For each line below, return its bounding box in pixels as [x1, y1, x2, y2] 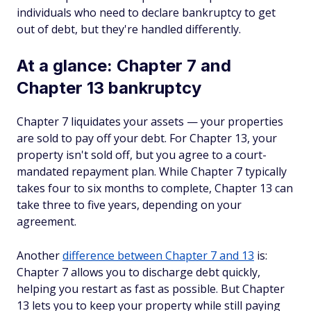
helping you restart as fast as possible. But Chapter [17, 281, 285, 296]
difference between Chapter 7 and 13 [62, 248, 254, 263]
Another [17, 248, 62, 263]
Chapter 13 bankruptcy [17, 78, 201, 98]
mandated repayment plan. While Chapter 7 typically [17, 164, 287, 179]
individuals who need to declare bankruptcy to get [17, 5, 276, 20]
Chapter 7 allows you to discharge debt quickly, [17, 264, 260, 280]
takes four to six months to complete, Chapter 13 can [17, 180, 293, 196]
